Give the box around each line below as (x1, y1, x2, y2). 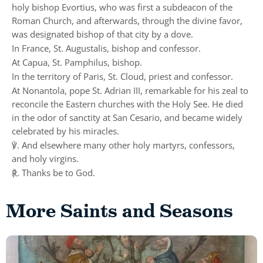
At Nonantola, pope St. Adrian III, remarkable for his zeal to (12, 85, 248, 97)
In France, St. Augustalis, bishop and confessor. (12, 42, 201, 55)
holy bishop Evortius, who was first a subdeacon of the (12, 1, 232, 14)
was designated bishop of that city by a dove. (12, 28, 193, 41)
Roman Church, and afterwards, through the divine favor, (12, 15, 242, 27)
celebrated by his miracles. (12, 125, 119, 137)
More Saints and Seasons (6, 198, 233, 224)
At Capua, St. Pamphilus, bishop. (12, 56, 142, 69)
